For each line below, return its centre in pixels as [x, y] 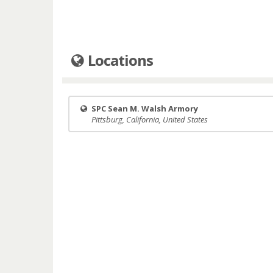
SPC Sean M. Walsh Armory [145, 108]
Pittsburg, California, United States [150, 119]
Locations [119, 60]
